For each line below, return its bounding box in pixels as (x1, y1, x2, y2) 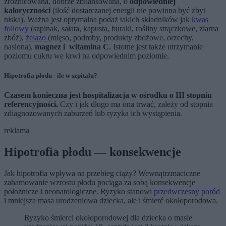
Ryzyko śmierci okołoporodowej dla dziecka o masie (24, 213, 192, 222)
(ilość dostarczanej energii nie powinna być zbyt (52, 6, 205, 15)
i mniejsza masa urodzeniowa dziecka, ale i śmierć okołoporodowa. (4, 196, 218, 205)
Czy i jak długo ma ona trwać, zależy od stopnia (60, 100, 213, 109)
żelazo (26, 33, 48, 42)
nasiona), (4, 42, 35, 51)
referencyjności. (4, 100, 60, 109)
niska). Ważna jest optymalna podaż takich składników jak (4, 15, 192, 24)
